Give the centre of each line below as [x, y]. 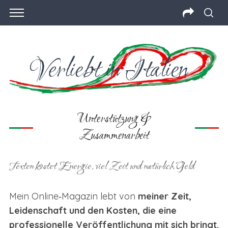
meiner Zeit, [164, 196]
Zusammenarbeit [114, 136]
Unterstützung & [114, 119]
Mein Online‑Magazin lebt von [73, 196]
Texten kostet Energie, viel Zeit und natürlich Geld [102, 167]
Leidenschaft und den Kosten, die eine [93, 210]
